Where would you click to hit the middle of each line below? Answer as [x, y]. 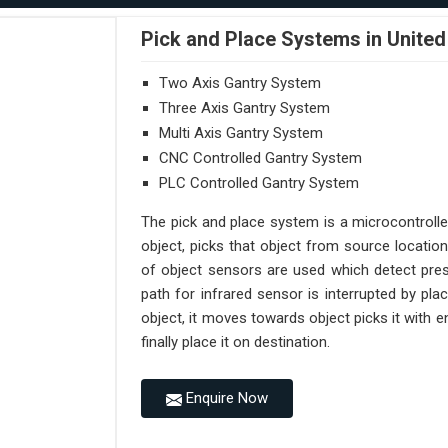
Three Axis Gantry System [245, 108]
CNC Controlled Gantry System [261, 158]
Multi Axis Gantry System [241, 133]
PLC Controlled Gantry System [259, 183]
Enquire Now [225, 398]
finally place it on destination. [236, 342]
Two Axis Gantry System [240, 83]
